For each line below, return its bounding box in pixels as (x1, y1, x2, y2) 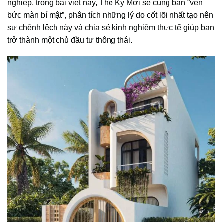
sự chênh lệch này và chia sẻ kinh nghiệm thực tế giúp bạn (7, 23, 214, 32)
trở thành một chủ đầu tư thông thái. (7, 35, 132, 44)
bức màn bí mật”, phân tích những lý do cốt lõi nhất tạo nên (7, 10, 213, 19)
